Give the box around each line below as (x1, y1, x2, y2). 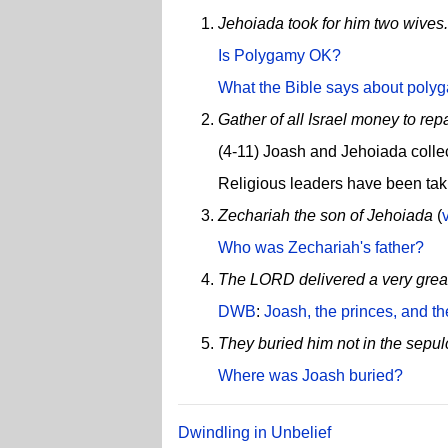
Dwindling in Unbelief (178, 423, 331, 441)
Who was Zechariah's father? (218, 238, 424, 256)
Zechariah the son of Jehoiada (218, 206, 433, 224)
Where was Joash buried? (218, 366, 403, 384)
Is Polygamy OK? (218, 46, 341, 64)
